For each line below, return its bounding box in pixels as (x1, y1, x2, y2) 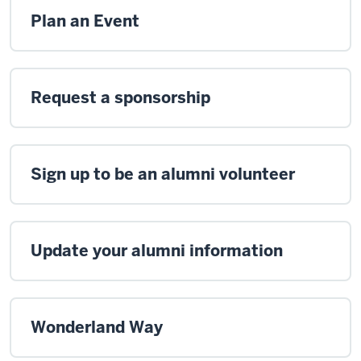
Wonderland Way (31, 316, 163, 338)
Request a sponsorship (31, 86, 210, 108)
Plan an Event (31, 10, 139, 31)
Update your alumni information (31, 239, 283, 261)
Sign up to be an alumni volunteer (31, 163, 295, 185)
